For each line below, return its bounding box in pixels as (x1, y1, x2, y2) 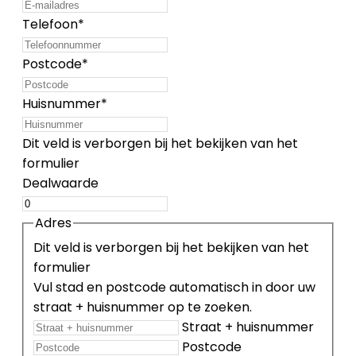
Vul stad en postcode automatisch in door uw (33, 277, 315, 296)
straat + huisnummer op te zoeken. (33, 297, 252, 316)
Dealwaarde (22, 174, 99, 193)
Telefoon (22, 15, 78, 34)
